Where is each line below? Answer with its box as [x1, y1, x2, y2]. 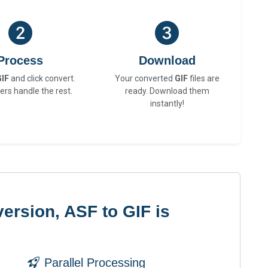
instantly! [150, 99, 184, 109]
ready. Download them [124, 86, 209, 96]
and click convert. [8, 74, 75, 84]
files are [187, 74, 220, 84]
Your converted [114, 74, 175, 84]
